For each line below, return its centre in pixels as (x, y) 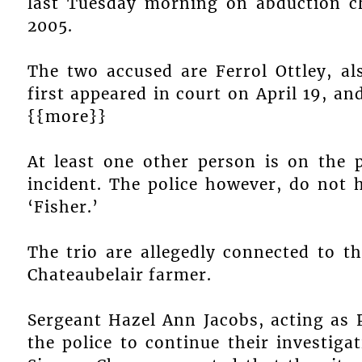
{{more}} (67, 116)
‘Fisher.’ (63, 206)
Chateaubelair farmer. (119, 274)
